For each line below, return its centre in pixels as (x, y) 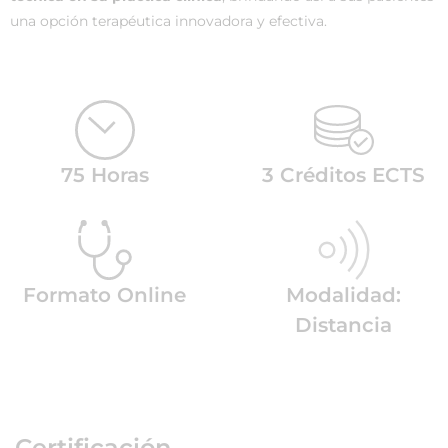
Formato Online (104, 295)
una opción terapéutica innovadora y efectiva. (168, 21)
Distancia (343, 325)
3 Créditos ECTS (343, 175)
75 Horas (104, 175)
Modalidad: (343, 295)
